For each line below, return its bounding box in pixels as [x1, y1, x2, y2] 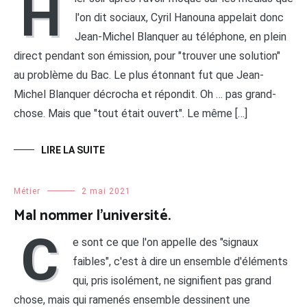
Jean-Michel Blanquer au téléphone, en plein [75, 29, 286, 43]
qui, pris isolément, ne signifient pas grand [73, 273, 271, 287]
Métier [14, 186, 40, 196]
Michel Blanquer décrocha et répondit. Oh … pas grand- [14, 87, 276, 101]
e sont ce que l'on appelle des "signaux [73, 235, 258, 249]
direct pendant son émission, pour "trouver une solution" [14, 49, 280, 62]
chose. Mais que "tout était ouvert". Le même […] [14, 106, 247, 120]
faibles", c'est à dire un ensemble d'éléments [73, 254, 288, 268]
